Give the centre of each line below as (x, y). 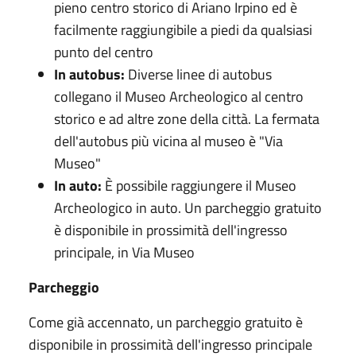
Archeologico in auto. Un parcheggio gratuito (188, 207)
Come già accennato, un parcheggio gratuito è (166, 322)
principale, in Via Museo (124, 252)
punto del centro (104, 52)
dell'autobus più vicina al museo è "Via (168, 141)
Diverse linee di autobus (198, 74)
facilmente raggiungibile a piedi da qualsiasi (183, 29)
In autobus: (89, 74)
